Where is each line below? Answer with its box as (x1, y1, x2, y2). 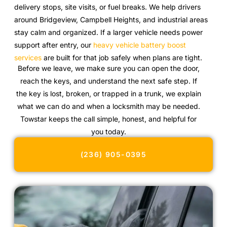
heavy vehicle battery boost (93, 41, 186, 50)
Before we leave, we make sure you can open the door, (17, 64, 200, 73)
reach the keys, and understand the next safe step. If (20, 77, 197, 86)
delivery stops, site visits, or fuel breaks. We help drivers (14, 3, 201, 12)
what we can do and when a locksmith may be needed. (17, 102, 200, 111)
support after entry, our (14, 41, 93, 50)
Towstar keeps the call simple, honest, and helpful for (20, 115, 197, 124)
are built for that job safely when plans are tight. (42, 53, 202, 62)
